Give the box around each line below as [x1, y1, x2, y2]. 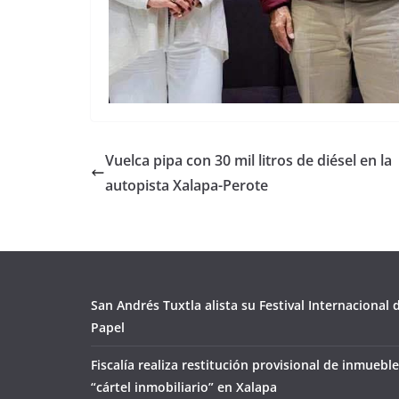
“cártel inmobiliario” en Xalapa [91, 379, 277, 396]
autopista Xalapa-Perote [105, 175, 268, 196]
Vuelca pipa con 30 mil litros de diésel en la [105, 151, 392, 171]
